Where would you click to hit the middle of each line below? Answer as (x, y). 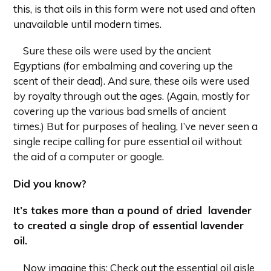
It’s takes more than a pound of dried (108, 211)
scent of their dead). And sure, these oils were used (131, 81)
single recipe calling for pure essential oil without (128, 142)
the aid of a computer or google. (89, 157)
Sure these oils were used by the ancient (112, 51)
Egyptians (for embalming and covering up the (123, 66)
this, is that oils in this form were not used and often (134, 8)
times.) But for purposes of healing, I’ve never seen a (135, 126)
